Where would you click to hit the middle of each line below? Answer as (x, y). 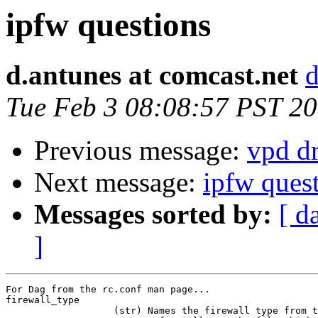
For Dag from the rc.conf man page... (111, 290)
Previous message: (141, 150)
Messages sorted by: (153, 214)
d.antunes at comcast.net (152, 75)
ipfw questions (108, 25)
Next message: (119, 182)
